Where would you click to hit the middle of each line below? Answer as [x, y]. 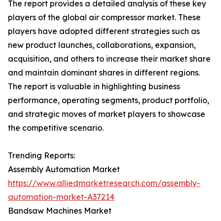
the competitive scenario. [56, 128]
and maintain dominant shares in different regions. [104, 73]
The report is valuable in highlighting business [94, 87]
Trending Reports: [41, 156]
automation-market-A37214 [61, 197]
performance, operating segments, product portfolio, [109, 100]
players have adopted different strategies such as [104, 31]
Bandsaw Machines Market [60, 211]
